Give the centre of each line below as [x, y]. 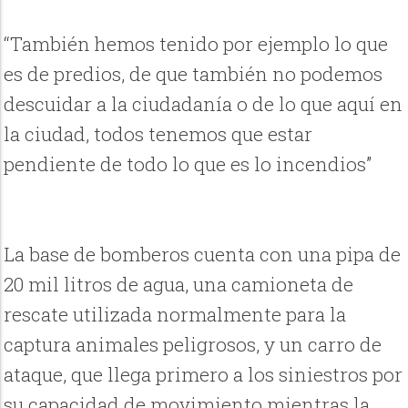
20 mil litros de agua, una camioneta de [179, 285]
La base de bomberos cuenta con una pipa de [203, 255]
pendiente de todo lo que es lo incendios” [188, 164]
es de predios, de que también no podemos [194, 74]
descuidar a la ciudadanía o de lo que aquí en [204, 104]
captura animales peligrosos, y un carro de [193, 345]
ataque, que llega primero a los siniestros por [204, 375]
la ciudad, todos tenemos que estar [158, 134]
